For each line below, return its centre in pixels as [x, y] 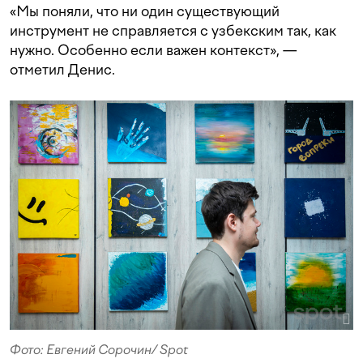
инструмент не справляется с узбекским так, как [173, 31]
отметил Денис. [62, 70]
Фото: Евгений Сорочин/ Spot [99, 349]
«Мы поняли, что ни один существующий [145, 11]
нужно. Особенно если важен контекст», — [154, 50]
